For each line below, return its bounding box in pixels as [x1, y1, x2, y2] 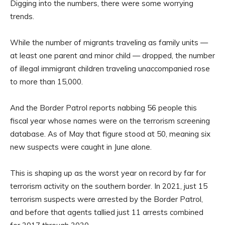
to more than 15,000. [10, 77, 83, 87]
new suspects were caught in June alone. [10, 142, 152, 152]
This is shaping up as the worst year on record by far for [10, 168, 206, 178]
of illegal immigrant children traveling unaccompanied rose [10, 64, 210, 74]
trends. [10, 12, 34, 22]
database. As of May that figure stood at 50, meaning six [10, 129, 210, 139]
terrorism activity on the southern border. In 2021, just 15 [10, 181, 207, 191]
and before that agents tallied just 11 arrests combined [10, 207, 203, 217]
